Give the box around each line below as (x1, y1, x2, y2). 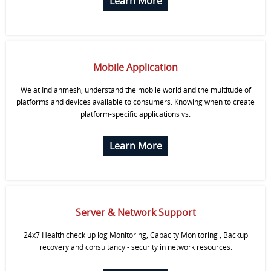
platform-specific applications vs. (80, 109, 191, 119)
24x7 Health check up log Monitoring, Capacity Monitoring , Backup (23, 230, 248, 240)
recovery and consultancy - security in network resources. (39, 242, 232, 252)
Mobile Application (93, 60, 178, 74)
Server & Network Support (75, 206, 196, 219)
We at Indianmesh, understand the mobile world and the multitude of (20, 85, 251, 95)
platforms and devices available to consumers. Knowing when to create (16, 97, 255, 107)
